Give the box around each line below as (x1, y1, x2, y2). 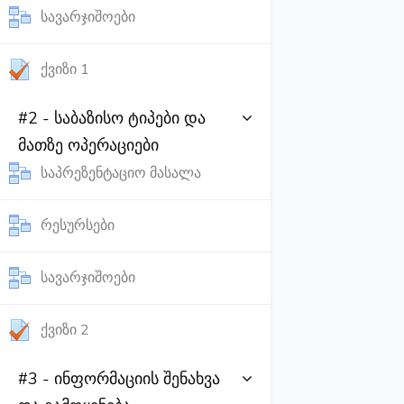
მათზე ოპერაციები (18, 134, 159, 156)
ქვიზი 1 (41, 60, 89, 79)
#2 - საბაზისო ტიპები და (18, 107, 206, 129)
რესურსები (41, 216, 115, 235)
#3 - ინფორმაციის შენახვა (18, 368, 220, 390)
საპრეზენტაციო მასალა (41, 163, 201, 183)
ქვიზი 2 (41, 320, 89, 340)
